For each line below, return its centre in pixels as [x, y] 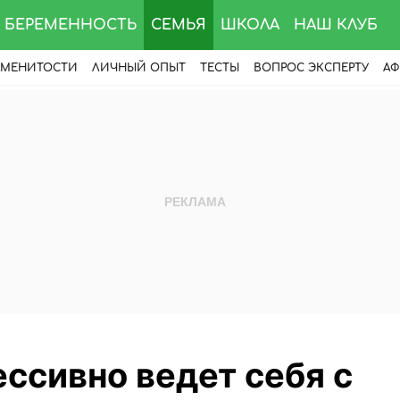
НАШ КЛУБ [336, 25]
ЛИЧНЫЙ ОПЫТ [139, 68]
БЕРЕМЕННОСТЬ [71, 25]
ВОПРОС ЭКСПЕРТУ [311, 68]
